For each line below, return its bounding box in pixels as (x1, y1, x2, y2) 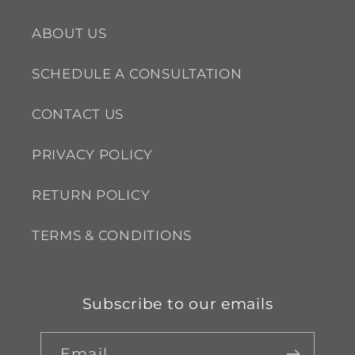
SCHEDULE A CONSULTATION (32, 66, 242, 82)
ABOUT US (32, 25, 107, 42)
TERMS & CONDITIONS (32, 227, 192, 244)
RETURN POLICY (32, 187, 151, 204)
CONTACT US (32, 106, 124, 123)
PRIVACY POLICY (32, 147, 154, 163)
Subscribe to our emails (82, 294, 273, 314)
